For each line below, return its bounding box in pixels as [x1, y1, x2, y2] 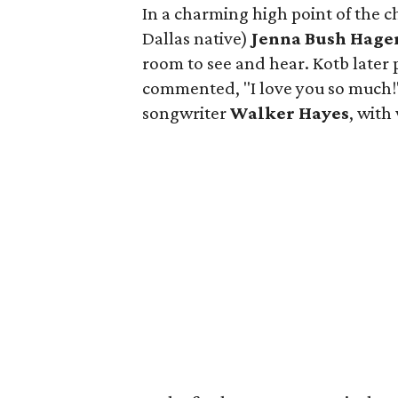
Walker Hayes [230, 101, 349, 123]
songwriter [142, 101, 230, 123]
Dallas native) [142, 27, 251, 49]
